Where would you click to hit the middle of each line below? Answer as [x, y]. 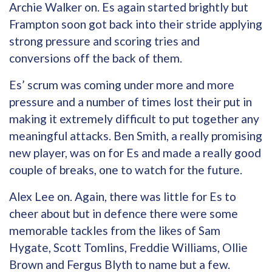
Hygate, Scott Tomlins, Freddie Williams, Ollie [128, 247]
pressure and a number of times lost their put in [131, 101]
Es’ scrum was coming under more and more [122, 84]
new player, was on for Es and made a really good [135, 152]
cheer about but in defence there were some [124, 213]
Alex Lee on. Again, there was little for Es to [123, 196]
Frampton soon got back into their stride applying [136, 24]
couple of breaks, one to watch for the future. [126, 169]
